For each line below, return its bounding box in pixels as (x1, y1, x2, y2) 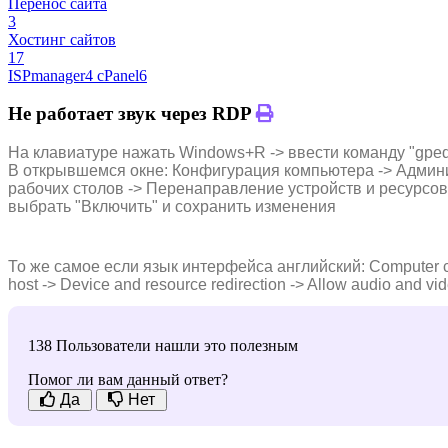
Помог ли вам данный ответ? (28, 370, 228, 388)
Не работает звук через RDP (8, 103, 256, 125)
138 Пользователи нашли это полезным (28, 336, 298, 354)
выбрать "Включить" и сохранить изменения (8, 197, 336, 215)
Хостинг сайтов (8, 30, 116, 48)
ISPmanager (8, 66, 85, 84)
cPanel (97, 66, 139, 84)
